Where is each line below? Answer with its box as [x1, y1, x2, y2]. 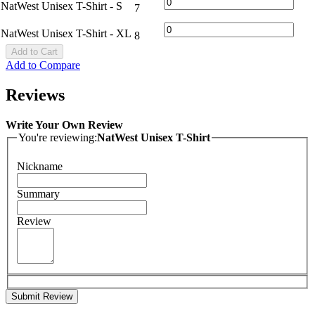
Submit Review [11, 290, 72, 302]
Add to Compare [6, 58, 80, 71]
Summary [17, 188, 60, 200]
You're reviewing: [18, 131, 97, 143]
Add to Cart [11, 46, 58, 57]
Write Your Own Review [6, 118, 123, 131]
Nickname [17, 160, 63, 173]
